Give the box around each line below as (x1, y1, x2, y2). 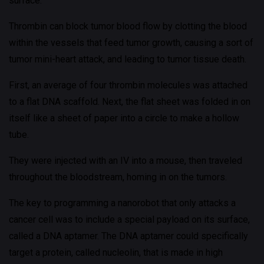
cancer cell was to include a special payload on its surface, (9, 214, 250, 225)
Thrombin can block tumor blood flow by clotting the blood (9, 21, 247, 32)
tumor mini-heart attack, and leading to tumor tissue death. (9, 54, 246, 65)
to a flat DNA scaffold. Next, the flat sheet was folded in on (9, 96, 250, 107)
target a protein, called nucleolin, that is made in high (9, 247, 223, 258)
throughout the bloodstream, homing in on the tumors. (9, 171, 227, 183)
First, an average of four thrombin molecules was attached (9, 80, 247, 91)
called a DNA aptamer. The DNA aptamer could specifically (9, 230, 248, 242)
